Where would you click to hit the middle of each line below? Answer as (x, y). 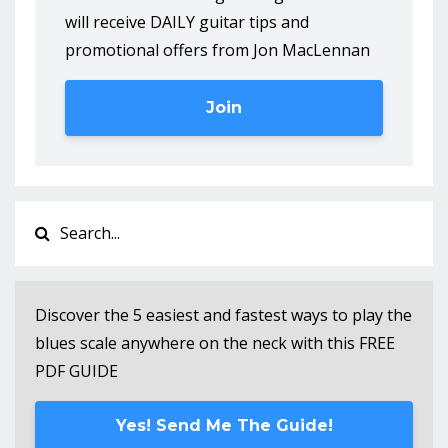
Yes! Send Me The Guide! (224, 426)
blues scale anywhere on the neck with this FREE (215, 343)
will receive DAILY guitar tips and (187, 22)
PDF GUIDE (76, 371)
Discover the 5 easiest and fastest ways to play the (223, 315)
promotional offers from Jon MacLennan (217, 50)
